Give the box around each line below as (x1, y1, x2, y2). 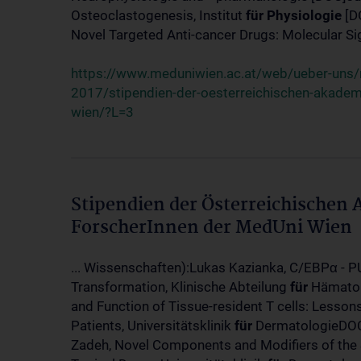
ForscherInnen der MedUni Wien (71, 214, 352, 243)
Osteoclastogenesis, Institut (71, 7, 246, 23)
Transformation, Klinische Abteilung (71, 279, 290, 295)
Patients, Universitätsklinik (71, 317, 234, 334)
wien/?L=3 (71, 104, 134, 120)
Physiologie (267, 7, 342, 23)
